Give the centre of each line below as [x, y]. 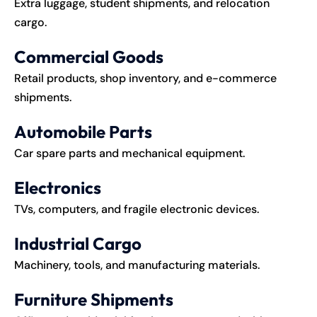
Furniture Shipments [94, 299]
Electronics [58, 187]
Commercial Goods [89, 56]
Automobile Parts [83, 131]
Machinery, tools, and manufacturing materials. [137, 265]
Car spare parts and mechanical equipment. [129, 153]
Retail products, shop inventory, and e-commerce [145, 78]
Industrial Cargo [78, 243]
